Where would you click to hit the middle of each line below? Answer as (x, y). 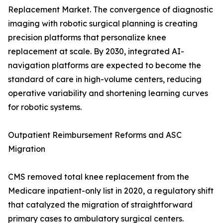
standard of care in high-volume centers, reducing (105, 79)
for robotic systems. (45, 107)
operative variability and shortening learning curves (108, 93)
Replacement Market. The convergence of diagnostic (111, 10)
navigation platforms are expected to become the (105, 65)
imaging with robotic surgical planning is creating (103, 24)
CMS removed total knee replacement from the (99, 177)
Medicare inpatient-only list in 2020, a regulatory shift (111, 191)
